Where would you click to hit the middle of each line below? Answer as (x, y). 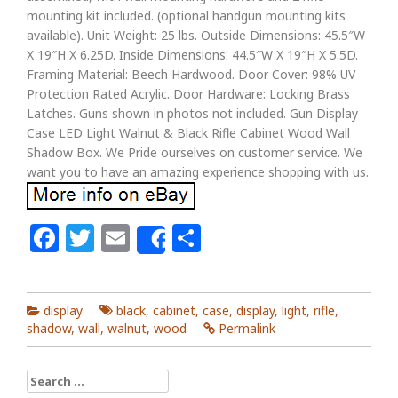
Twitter (142, 238)
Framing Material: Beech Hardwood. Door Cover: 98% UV (191, 74)
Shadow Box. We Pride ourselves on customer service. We (195, 152)
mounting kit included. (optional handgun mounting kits (186, 16)
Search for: (60, 378)
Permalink (247, 328)
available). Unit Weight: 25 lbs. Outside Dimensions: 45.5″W (196, 35)
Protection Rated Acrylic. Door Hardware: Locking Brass (188, 94)
